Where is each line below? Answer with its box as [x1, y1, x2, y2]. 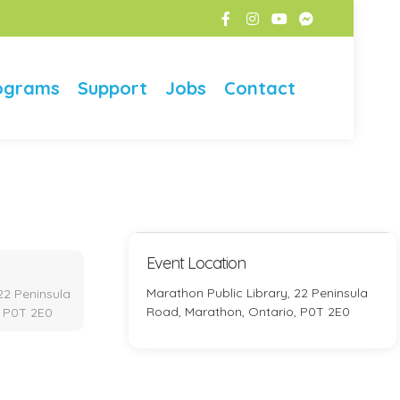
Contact [224, 77, 296, 99]
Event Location [146, 253, 246, 273]
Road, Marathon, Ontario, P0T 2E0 [146, 304, 350, 320]
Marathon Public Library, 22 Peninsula [146, 285, 368, 301]
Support [78, 77, 147, 99]
